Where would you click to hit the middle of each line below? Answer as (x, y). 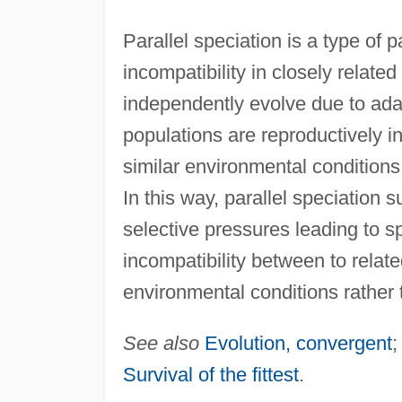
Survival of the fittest (210, 374)
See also (161, 343)
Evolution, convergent (298, 343)
